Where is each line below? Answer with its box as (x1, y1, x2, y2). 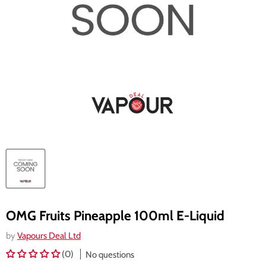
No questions (85, 249, 134, 260)
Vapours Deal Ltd (17, 230, 81, 241)
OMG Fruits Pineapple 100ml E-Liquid (6, 207, 224, 224)
